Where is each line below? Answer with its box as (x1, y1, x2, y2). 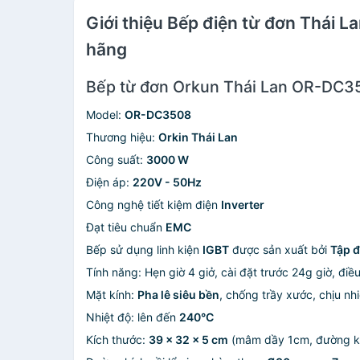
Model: (86, 108, 125, 121)
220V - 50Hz (133, 175, 202, 189)
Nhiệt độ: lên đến (86, 310, 179, 324)
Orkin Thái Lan (158, 130, 238, 144)
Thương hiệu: (86, 130, 158, 144)
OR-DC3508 (125, 108, 191, 121)
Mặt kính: (86, 288, 137, 301)
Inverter (221, 198, 264, 211)
